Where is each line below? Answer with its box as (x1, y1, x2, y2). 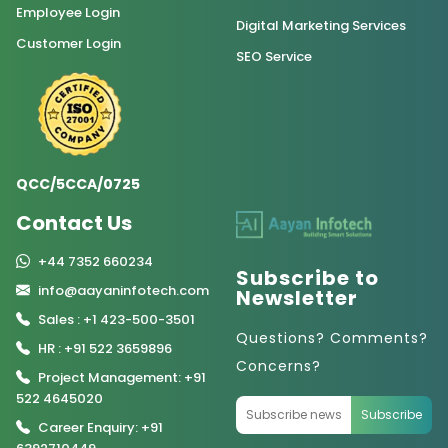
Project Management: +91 (38, 368, 206, 388)
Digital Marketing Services (236, 16, 406, 36)
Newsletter (236, 284, 358, 313)
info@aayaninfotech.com (38, 281, 209, 301)
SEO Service (236, 47, 312, 67)
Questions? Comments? (236, 328, 428, 349)
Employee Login (16, 3, 120, 23)
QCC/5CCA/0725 (16, 174, 140, 195)
